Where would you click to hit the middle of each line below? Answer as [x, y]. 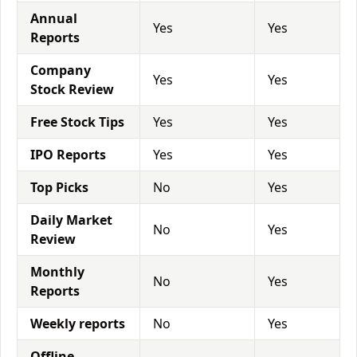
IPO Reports [68, 155]
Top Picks [59, 187]
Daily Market [71, 220]
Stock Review [72, 89]
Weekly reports [78, 324]
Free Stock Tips [77, 122]
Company [61, 70]
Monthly [57, 272]
